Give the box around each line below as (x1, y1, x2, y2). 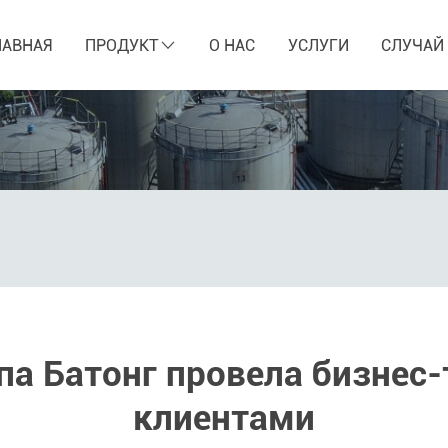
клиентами (133, 397, 315, 440)
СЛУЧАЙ (381, 35, 445, 55)
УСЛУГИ (287, 35, 349, 55)
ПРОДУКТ (84, 35, 159, 55)
